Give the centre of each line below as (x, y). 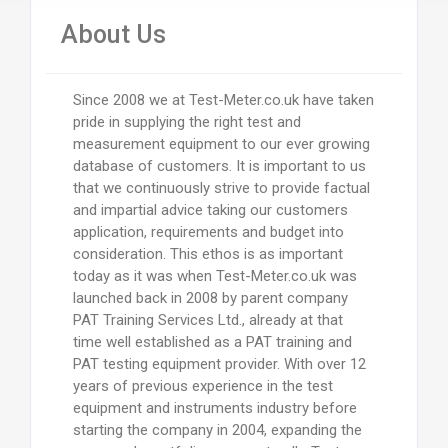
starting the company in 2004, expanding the (217, 429)
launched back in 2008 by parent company (210, 297)
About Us (113, 34)
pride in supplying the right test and (186, 121)
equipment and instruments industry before (214, 407)
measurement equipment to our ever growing (221, 143)
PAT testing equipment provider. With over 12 (219, 363)
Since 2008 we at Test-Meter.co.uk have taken (223, 99)
